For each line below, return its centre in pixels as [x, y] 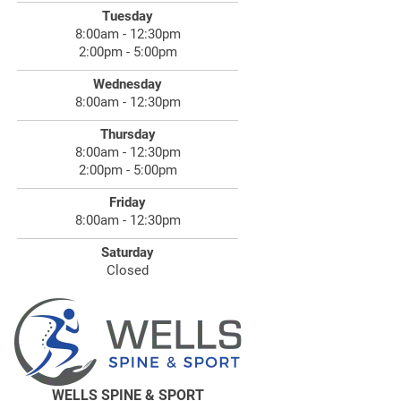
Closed [128, 270]
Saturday [128, 252]
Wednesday [128, 84]
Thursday [128, 134]
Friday [128, 202]
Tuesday [128, 16]
